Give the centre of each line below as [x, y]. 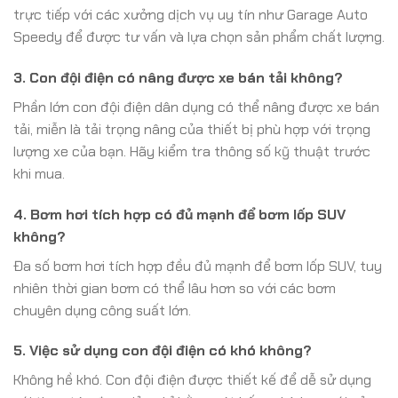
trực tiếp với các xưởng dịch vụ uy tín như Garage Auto [191, 14]
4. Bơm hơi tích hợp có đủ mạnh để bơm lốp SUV [179, 214]
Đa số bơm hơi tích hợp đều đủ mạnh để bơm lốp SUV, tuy [198, 266]
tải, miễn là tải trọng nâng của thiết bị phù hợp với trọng [192, 129]
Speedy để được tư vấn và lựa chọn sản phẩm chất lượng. [199, 36]
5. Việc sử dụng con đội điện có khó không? [163, 351]
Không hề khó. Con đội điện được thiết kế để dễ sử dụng [192, 380]
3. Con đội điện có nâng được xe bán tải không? [178, 77]
